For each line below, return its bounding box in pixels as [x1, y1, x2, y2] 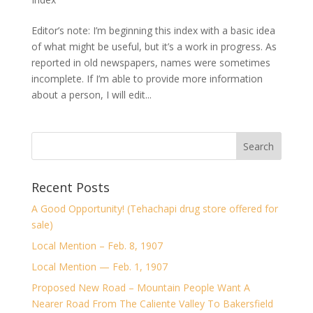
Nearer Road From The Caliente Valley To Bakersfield [31, 297, 273, 310]
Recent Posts [31, 179, 110, 196]
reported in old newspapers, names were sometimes [31, 56, 270, 69]
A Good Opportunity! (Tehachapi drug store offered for [31, 202, 278, 215]
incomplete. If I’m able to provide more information [31, 72, 263, 85]
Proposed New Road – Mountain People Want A [31, 281, 250, 294]
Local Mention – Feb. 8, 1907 [31, 239, 163, 252]
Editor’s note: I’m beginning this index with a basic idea [31, 24, 275, 37]
